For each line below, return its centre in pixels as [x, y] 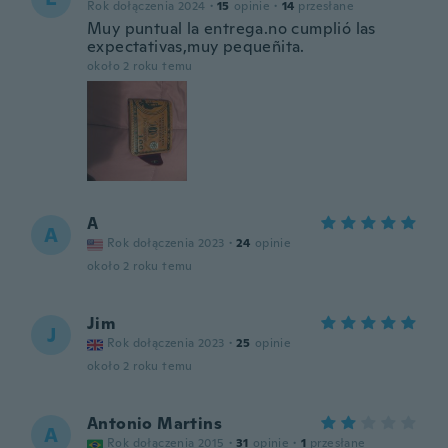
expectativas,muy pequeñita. [196, 46]
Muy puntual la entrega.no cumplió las [231, 28]
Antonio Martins [154, 423]
